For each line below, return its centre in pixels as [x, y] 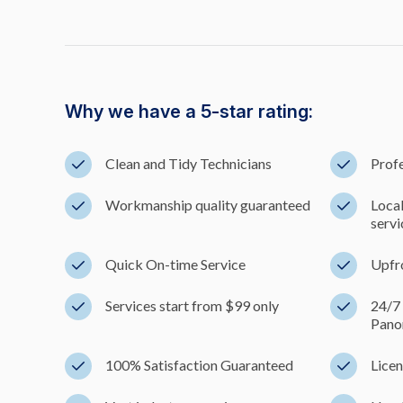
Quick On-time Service [175, 264]
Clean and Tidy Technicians [188, 163]
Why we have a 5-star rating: [189, 112]
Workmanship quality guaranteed [208, 205]
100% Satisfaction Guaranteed [199, 365]
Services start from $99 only [192, 305]
